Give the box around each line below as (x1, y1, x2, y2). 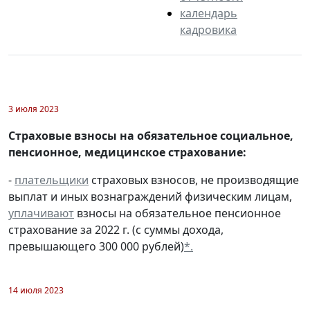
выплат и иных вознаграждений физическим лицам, (8, 188, 292, 204)
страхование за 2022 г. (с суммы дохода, (8, 221, 224, 237)
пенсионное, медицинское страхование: (8, 144, 246, 160)
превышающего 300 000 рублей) (8, 238, 184, 254)
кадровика (180, 21, 237, 37)
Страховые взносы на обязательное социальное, (8, 127, 293, 143)
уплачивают (8, 205, 74, 221)
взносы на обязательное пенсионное (74, 205, 281, 221)
